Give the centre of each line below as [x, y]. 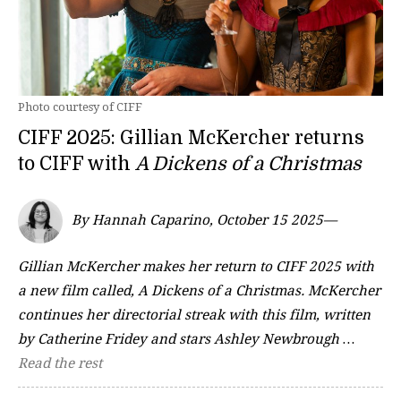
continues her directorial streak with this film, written [194, 315]
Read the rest [60, 363]
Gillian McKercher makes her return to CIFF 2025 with [196, 266]
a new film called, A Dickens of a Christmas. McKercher [199, 290]
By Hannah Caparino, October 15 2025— [204, 221]
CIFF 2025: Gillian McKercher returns [191, 138]
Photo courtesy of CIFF [80, 107]
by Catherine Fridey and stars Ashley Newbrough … [186, 339]
